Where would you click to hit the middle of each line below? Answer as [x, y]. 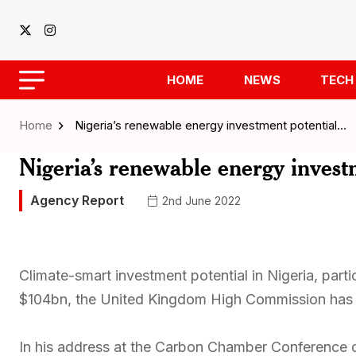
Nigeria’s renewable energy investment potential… [211, 125]
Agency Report [77, 200]
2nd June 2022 [200, 200]
